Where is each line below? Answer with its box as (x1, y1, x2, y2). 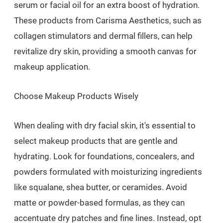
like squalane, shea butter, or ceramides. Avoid (14, 182, 187, 192)
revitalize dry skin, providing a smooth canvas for (14, 46, 197, 56)
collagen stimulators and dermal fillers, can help (14, 30, 193, 41)
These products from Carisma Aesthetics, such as (14, 15, 202, 25)
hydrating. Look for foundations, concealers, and (14, 151, 195, 161)
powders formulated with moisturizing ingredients (14, 166, 202, 177)
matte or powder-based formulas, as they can (14, 197, 185, 208)
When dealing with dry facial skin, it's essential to (14, 120, 196, 130)
